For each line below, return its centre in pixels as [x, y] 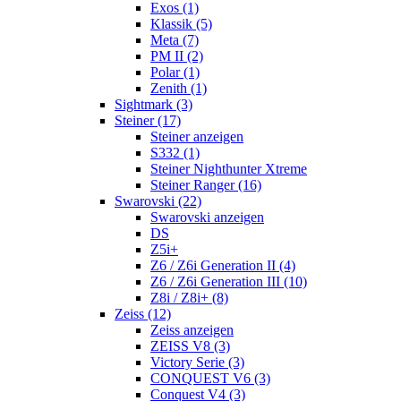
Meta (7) [175, 39]
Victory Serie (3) [197, 362]
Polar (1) [175, 72]
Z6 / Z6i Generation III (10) [229, 281]
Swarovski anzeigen [207, 217]
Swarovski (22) [158, 200]
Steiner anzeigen [197, 136]
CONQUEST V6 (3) [210, 378]
